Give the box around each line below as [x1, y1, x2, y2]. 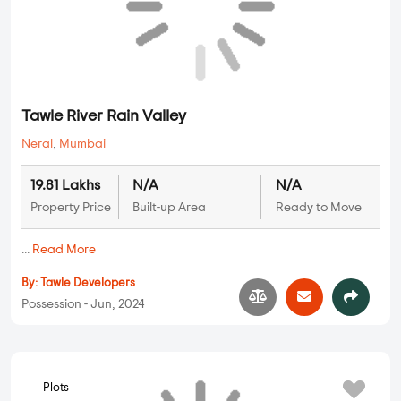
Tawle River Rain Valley [21, 275, 186, 292]
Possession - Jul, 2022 [21, 16, 141, 30]
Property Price [30, 368, 111, 381]
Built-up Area [132, 368, 206, 381]
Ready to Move [275, 368, 362, 381]
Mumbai [59, 304, 106, 318]
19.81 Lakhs [30, 345, 100, 360]
